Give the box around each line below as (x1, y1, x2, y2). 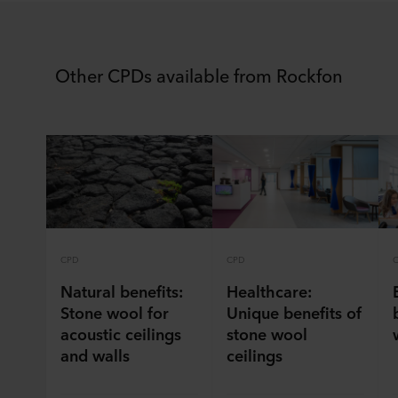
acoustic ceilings (60, 322, 181, 346)
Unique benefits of (227, 300, 362, 324)
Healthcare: (227, 279, 312, 303)
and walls (60, 343, 130, 367)
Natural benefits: (60, 279, 183, 303)
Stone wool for (60, 300, 169, 324)
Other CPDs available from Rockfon (55, 62, 343, 88)
